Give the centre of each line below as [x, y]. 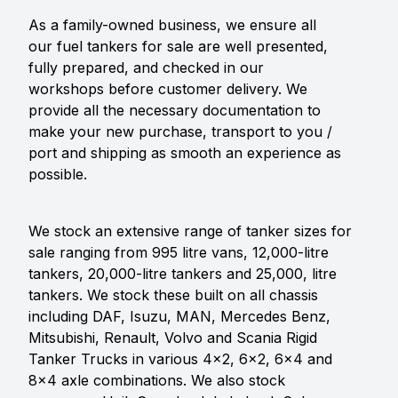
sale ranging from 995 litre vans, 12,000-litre [179, 252]
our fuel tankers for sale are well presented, [178, 46]
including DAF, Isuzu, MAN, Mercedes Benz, [179, 316]
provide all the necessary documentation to [175, 110]
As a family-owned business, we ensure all [172, 25]
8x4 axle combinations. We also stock [157, 380]
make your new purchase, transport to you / [180, 131]
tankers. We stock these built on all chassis [173, 295]
